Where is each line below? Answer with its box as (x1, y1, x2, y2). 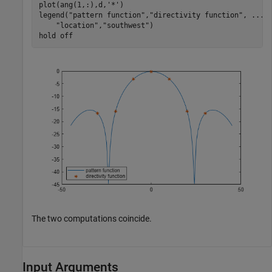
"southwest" (102, 21, 149, 30)
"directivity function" (149, 10, 243, 19)
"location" (55, 21, 98, 30)
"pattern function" (68, 10, 145, 19)
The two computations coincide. (32, 214, 152, 224)
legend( (38, 10, 69, 19)
